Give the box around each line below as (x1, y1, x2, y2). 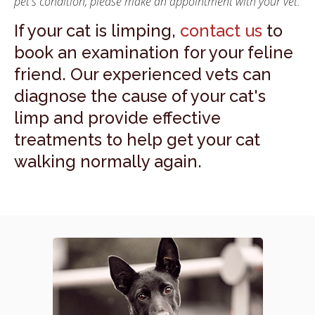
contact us (180, 20, 262, 41)
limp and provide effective (14, 108, 221, 128)
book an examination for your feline (14, 42, 293, 63)
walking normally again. (14, 151, 206, 172)
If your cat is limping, (14, 20, 180, 41)
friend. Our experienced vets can (14, 64, 271, 84)
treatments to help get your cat (14, 129, 260, 150)
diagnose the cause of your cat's (14, 86, 266, 106)
